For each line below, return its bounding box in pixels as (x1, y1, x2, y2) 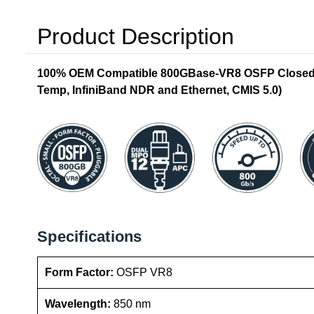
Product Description (37, 23, 234, 49)
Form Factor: (45, 266, 116, 279)
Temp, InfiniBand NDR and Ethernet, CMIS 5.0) (37, 83, 282, 96)
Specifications (37, 228, 142, 246)
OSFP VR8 (116, 266, 172, 279)
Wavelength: (45, 298, 114, 310)
